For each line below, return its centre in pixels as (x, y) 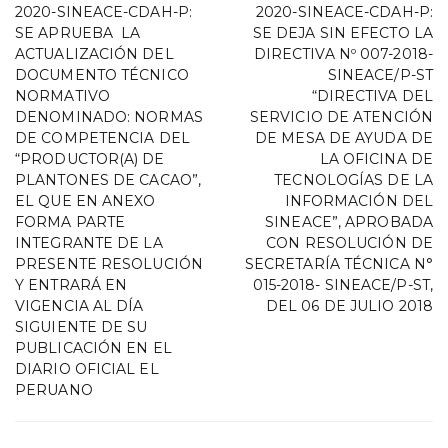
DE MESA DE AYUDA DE (344, 138)
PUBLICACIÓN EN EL (93, 348)
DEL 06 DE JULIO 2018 (349, 306)
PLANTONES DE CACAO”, (108, 180)
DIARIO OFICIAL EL (87, 369)
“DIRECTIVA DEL (372, 96)
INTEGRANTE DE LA (89, 243)
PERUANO (54, 390)
